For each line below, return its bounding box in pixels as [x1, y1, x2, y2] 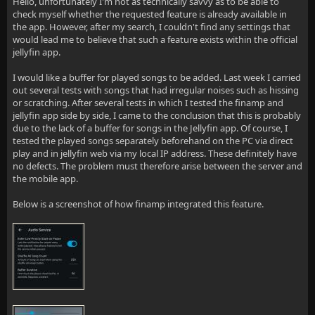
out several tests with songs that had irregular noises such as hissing [13, 84, 299, 96]
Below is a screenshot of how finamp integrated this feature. [13, 198, 264, 210]
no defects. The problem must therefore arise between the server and [13, 160, 302, 172]
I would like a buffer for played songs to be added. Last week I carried [13, 71, 301, 84]
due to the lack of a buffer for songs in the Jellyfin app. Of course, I [13, 122, 288, 134]
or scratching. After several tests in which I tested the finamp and [13, 96, 283, 109]
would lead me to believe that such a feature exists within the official [13, 33, 297, 46]
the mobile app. [13, 172, 78, 185]
